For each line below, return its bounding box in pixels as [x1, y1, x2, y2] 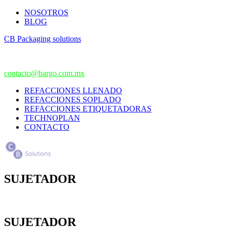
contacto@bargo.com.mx [4, 69, 85, 78]
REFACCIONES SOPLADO [24, 95, 121, 104]
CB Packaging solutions [4, 34, 81, 43]
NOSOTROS [24, 8, 68, 17]
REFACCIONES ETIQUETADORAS [24, 104, 152, 113]
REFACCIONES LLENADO [24, 86, 122, 95]
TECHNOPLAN [24, 113, 80, 122]
